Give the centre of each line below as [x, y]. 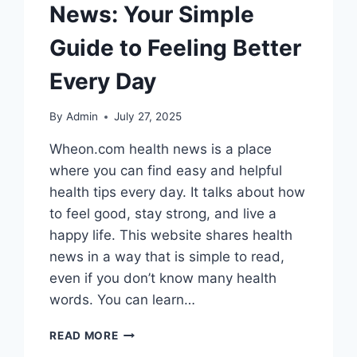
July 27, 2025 [147, 117]
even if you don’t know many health [163, 279]
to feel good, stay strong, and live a [163, 214]
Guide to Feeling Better [176, 47]
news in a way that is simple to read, [167, 257]
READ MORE [84, 336]
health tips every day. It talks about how [178, 192]
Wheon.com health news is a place [161, 149]
